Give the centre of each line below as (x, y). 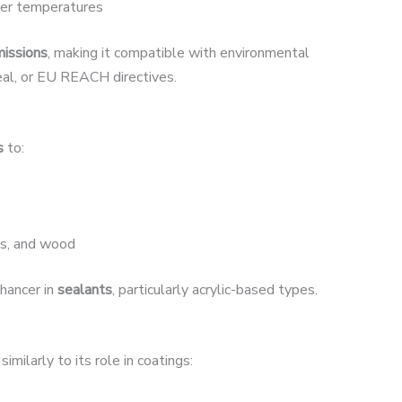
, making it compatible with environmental (179, 52)
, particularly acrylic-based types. (215, 289)
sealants (85, 289)
